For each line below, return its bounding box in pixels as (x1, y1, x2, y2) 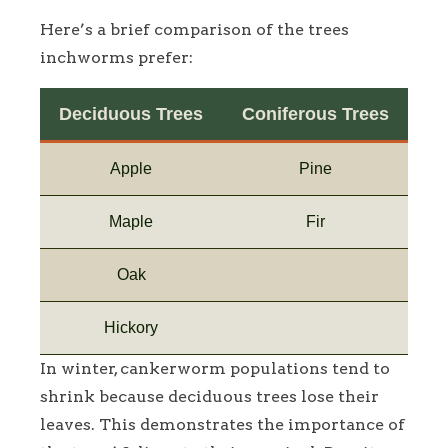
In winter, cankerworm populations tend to (40, 358, 390, 378)
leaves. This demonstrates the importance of (40, 414, 405, 434)
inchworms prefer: (40, 47, 193, 67)
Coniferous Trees (241, 103, 389, 124)
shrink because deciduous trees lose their (40, 386, 379, 406)
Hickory (104, 318, 158, 336)
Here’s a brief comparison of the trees (40, 19, 349, 39)
